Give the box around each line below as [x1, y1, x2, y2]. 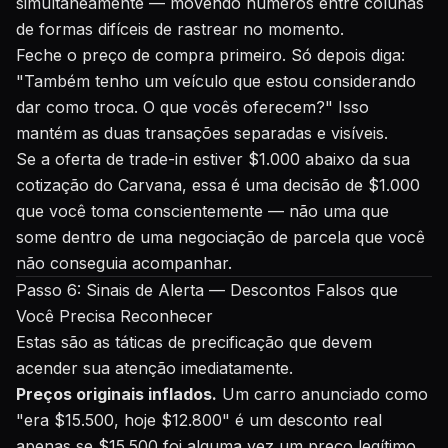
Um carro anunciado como [217, 384, 428, 404]
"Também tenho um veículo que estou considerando [16, 71, 416, 91]
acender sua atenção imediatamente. [16, 358, 293, 378]
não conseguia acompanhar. [16, 253, 232, 273]
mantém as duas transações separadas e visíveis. [16, 123, 388, 143]
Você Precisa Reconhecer [16, 306, 213, 326]
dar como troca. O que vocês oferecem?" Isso [16, 97, 369, 117]
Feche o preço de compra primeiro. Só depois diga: [16, 45, 405, 65]
